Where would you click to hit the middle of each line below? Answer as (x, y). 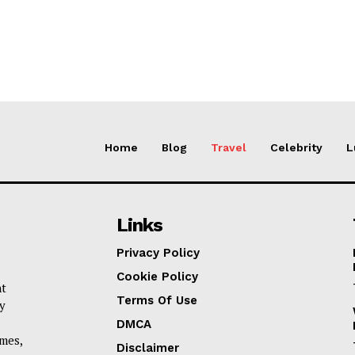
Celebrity (296, 147)
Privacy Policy (158, 252)
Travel (229, 147)
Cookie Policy (158, 276)
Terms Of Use (157, 300)
